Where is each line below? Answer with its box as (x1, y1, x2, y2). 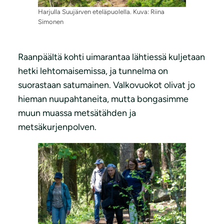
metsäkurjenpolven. (18, 121, 96, 132)
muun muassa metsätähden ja (18, 107, 136, 118)
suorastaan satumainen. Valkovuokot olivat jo (18, 79, 195, 90)
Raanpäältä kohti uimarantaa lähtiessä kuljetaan (18, 51, 205, 62)
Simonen (38, 17, 63, 25)
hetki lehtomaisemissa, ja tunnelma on (18, 65, 168, 76)
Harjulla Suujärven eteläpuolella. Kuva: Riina (38, 7, 164, 15)
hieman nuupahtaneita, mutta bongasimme (18, 93, 188, 104)
